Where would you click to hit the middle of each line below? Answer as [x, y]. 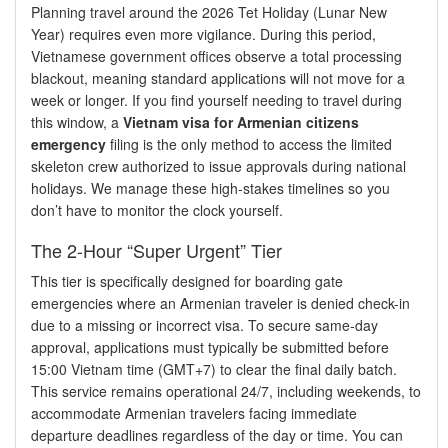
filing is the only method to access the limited [249, 143]
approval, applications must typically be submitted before [210, 346]
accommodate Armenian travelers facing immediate [194, 412]
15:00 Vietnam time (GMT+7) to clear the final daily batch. [214, 368]
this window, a [77, 121]
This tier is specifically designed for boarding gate [187, 280]
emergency [68, 143]
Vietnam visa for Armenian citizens [241, 121]
